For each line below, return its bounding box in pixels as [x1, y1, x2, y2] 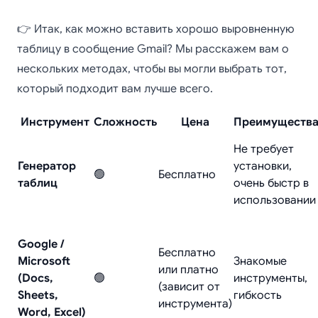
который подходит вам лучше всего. [17, 82, 213, 96]
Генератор [18, 159, 76, 173]
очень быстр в [234, 176, 309, 190]
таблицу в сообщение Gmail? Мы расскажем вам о [17, 42, 289, 56]
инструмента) [158, 297, 232, 311]
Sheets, [18, 288, 58, 302]
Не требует [234, 142, 294, 156]
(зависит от [158, 280, 220, 294]
